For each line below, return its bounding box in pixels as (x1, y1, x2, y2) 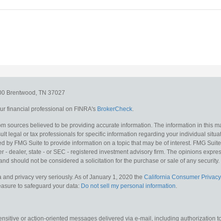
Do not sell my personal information (81, 183, 176, 189)
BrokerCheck (97, 106, 132, 112)
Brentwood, (6, 89, 37, 96)
